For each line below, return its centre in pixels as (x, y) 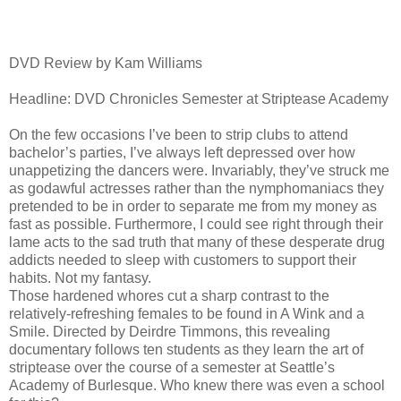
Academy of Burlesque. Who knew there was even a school (197, 385)
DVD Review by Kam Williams (106, 63)
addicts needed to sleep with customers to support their (183, 260)
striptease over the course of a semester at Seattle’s (172, 367)
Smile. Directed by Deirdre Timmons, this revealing (170, 331)
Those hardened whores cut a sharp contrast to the (169, 295)
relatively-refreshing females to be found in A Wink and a (187, 313)
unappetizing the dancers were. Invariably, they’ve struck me (199, 170)
